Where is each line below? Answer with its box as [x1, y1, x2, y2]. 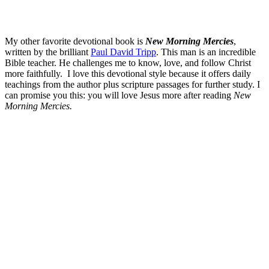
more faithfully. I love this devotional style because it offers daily [5, 68, 251, 79]
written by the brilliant [5, 46, 91, 57]
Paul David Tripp [91, 46, 156, 57]
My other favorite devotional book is [5, 35, 145, 46]
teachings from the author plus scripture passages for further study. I [5, 79, 260, 89]
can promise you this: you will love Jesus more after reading [5, 89, 234, 100]
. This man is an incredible [156, 46, 256, 57]
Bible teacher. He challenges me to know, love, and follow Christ [5, 57, 251, 68]
